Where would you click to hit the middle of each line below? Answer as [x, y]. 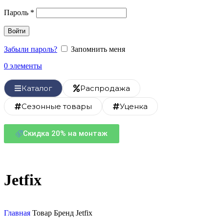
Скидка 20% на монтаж [65, 133]
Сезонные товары [57, 106]
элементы [26, 66]
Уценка [134, 106]
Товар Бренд [54, 213]
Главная [18, 213]
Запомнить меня [98, 49]
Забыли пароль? [31, 49]
